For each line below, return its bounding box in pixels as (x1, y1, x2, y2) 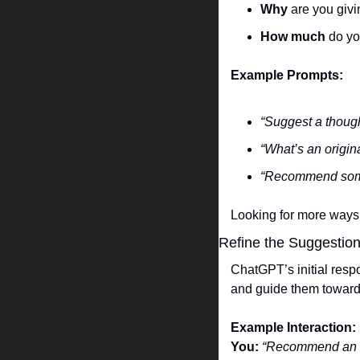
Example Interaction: (231, 321, 356, 335)
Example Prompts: (231, 68, 343, 83)
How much (260, 30, 325, 44)
